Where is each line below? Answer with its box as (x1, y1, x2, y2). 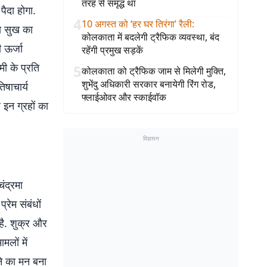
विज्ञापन (142, 134, 159, 142)
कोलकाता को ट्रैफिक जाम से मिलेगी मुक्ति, (82, 64, 226, 77)
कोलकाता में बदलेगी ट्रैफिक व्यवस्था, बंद (82, 30, 219, 44)
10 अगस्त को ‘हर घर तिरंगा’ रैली (82, 17, 192, 30)
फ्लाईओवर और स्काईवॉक (82, 91, 166, 104)
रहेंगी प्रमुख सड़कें (82, 44, 143, 57)
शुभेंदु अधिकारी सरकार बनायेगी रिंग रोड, (82, 77, 216, 91)
